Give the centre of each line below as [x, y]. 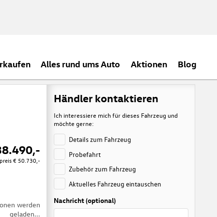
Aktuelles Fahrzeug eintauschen [115, 184]
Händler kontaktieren [106, 98]
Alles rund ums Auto [81, 64]
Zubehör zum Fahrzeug [103, 169]
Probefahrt [85, 154]
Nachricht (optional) [85, 201]
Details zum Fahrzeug [100, 139]
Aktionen [149, 64]
